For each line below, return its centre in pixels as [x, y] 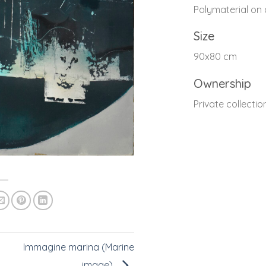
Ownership [222, 84]
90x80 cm [215, 57]
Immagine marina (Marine [78, 247]
